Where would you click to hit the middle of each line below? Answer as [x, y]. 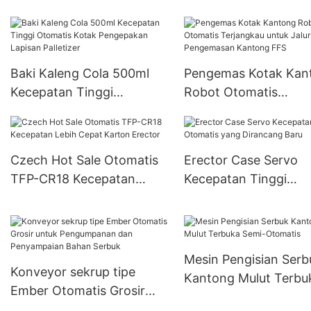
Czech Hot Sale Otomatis [84, 160]
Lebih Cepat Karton [68, 197]
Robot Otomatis [230, 92]
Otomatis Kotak [56, 110]
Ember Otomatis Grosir [78, 290]
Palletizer [37, 148]
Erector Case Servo [241, 160]
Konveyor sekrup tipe [73, 271]
